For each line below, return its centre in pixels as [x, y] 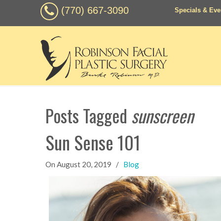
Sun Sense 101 [93, 142]
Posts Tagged [88, 115]
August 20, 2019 [84, 164]
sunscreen [162, 115]
